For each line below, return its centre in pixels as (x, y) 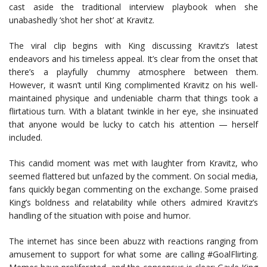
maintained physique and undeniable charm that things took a (133, 98)
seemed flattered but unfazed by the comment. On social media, (133, 176)
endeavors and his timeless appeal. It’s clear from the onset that (133, 59)
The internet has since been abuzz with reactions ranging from (133, 241)
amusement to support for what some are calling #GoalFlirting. (133, 254)
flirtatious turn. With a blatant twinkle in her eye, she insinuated (133, 111)
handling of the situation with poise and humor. (100, 215)
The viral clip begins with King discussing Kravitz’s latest (133, 46)
